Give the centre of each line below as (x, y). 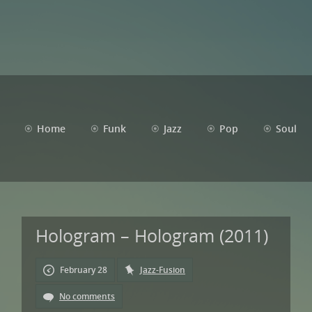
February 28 (83, 270)
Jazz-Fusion (163, 270)
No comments (87, 296)
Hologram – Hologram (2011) (152, 235)
